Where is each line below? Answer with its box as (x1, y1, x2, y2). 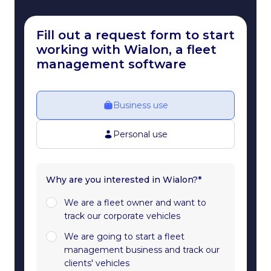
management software (36, 57, 186, 72)
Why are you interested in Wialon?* (46, 174, 201, 186)
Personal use (113, 129, 168, 140)
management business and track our (64, 244, 220, 256)
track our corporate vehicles (64, 211, 180, 222)
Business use (113, 100, 168, 111)
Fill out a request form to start (36, 28, 235, 43)
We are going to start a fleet (64, 231, 184, 243)
